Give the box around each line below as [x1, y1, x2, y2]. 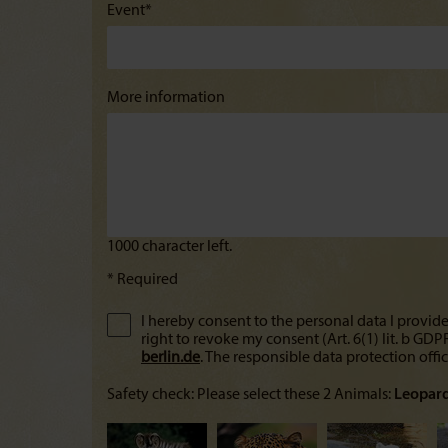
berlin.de [141, 350, 200, 366]
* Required [107, 272, 178, 288]
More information [107, 90, 225, 106]
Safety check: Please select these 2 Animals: [107, 387, 394, 403]
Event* [107, 3, 152, 19]
